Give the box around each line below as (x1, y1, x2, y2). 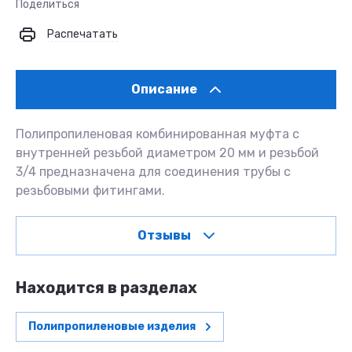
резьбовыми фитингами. (16, 183, 165, 198)
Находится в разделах (16, 278, 197, 297)
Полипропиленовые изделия (28, 320, 196, 333)
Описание (131, 82, 197, 97)
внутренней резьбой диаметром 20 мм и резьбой (16, 145, 319, 160)
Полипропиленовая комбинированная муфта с (16, 126, 299, 141)
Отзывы (137, 228, 191, 243)
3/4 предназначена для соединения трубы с (16, 164, 291, 179)
